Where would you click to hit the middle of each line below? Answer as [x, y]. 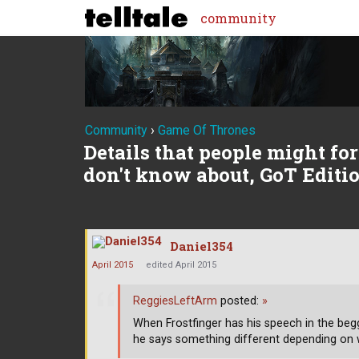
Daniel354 [202, 246]
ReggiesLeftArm [175, 301]
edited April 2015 [181, 264]
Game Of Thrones [207, 130]
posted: [240, 301]
